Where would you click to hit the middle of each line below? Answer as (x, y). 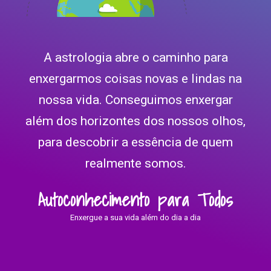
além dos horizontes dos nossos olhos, (135, 121)
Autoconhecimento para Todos (135, 200)
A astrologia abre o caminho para (135, 58)
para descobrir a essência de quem (135, 142)
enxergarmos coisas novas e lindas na (135, 79)
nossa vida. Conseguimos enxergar (135, 100)
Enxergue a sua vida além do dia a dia (135, 218)
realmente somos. (135, 164)
